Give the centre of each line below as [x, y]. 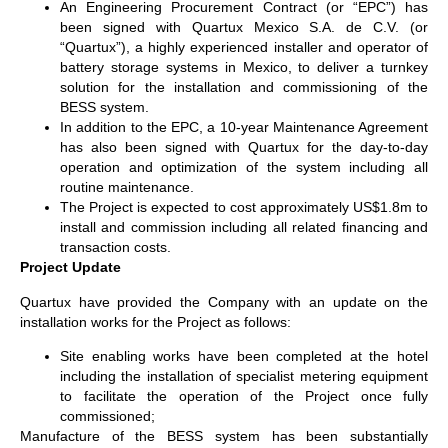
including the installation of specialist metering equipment [244, 376]
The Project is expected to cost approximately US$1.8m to [244, 207]
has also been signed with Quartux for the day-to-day [244, 147]
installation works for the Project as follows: [155, 321]
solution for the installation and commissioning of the [244, 87]
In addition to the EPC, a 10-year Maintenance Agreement [244, 127]
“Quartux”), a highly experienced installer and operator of [244, 47]
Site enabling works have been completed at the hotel [244, 356]
